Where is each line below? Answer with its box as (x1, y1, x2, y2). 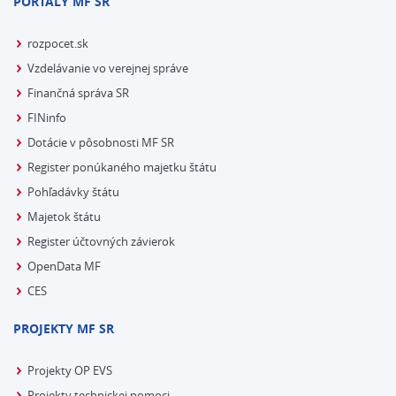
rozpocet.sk (27, 35, 88, 51)
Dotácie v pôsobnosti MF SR (27, 134, 174, 150)
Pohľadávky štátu (27, 184, 119, 200)
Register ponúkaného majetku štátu (27, 159, 217, 175)
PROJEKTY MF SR (13, 320, 114, 337)
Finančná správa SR (27, 85, 129, 101)
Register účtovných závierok (27, 233, 175, 249)
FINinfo (27, 110, 66, 126)
